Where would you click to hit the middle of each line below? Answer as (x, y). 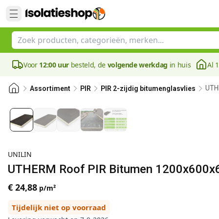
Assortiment (50, 88)
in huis (179, 65)
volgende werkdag (137, 65)
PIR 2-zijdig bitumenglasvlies (148, 88)
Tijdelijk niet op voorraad (59, 207)
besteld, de (88, 65)
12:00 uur (54, 65)
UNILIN (20, 154)
